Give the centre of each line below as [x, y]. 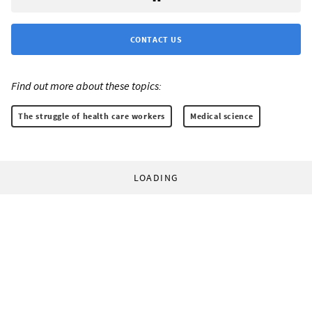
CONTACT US [156, 40]
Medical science [222, 116]
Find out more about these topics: [86, 86]
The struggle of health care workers [92, 116]
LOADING [156, 178]
